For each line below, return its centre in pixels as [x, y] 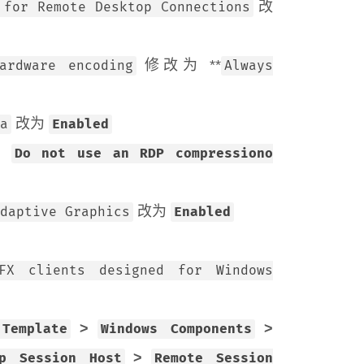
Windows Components [176, 329]
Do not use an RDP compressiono [144, 154]
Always [249, 66]
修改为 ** [179, 65]
